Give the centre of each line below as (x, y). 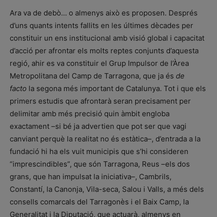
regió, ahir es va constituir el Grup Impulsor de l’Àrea (99, 63)
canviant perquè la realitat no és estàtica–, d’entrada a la (105, 139)
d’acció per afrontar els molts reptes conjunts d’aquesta (104, 51)
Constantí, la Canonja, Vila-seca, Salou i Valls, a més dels (107, 189)
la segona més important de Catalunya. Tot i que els (116, 89)
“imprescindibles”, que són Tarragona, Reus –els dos (100, 164)
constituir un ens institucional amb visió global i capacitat (107, 38)
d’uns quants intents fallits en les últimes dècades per (101, 26)
